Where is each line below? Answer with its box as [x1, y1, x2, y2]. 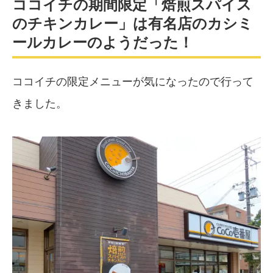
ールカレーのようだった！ [12, 34, 193, 51]
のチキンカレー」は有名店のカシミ [12, 15, 253, 32]
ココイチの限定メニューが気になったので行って [12, 76, 253, 88]
